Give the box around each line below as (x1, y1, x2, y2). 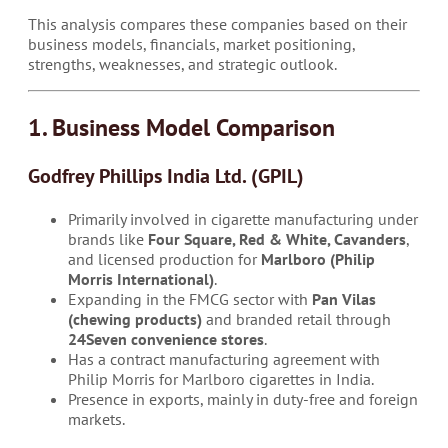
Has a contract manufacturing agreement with (68, 348, 380, 369)
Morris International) (68, 268, 214, 289)
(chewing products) (68, 308, 202, 329)
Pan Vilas (312, 288, 376, 309)
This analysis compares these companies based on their (28, 14, 407, 34)
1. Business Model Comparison (28, 111, 335, 143)
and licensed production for (68, 248, 261, 269)
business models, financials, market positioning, (28, 34, 355, 54)
